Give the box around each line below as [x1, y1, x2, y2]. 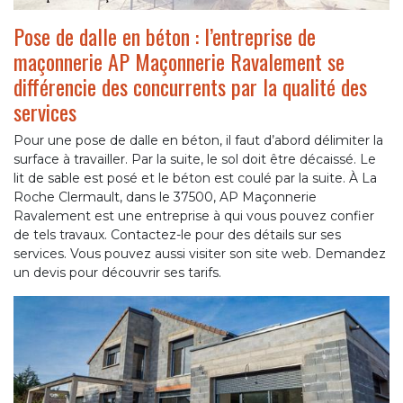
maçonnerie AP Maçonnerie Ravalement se [13, 45, 345, 78]
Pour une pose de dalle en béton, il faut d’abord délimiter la [13, 132, 383, 149]
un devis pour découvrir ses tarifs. [13, 264, 221, 282]
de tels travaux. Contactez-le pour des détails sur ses [13, 227, 341, 244]
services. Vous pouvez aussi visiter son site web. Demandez [13, 246, 386, 263]
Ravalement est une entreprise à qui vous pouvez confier [13, 208, 374, 225]
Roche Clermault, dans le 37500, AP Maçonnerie [13, 189, 317, 206]
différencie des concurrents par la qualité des [13, 70, 367, 103]
